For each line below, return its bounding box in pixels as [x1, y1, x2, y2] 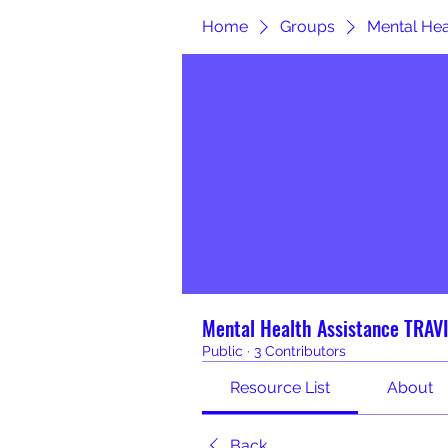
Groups [280, 17, 335, 36]
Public [202, 343, 243, 359]
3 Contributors [254, 343, 346, 359]
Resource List [230, 378, 331, 397]
